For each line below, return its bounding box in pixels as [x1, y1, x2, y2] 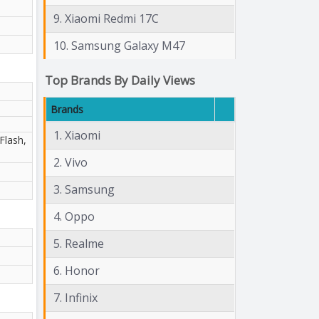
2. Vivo [53, 154, 88, 170]
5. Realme [53, 235, 104, 251]
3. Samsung [53, 181, 115, 197]
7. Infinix [53, 289, 98, 305]
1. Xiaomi [53, 127, 100, 143]
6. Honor [53, 262, 100, 278]
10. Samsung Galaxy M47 [53, 37, 185, 53]
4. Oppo [53, 208, 95, 224]
